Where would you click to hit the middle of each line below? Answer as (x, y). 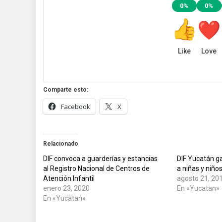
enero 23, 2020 (66, 188)
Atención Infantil (69, 178)
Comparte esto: (66, 90)
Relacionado (61, 144)
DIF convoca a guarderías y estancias (100, 159)
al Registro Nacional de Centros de (96, 168)
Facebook (76, 107)
